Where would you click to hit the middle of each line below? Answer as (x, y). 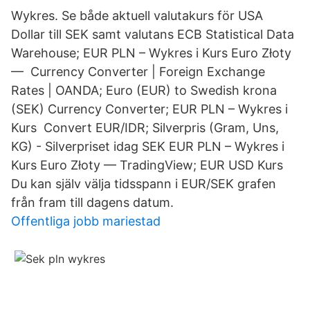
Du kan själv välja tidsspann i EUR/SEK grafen (144, 184)
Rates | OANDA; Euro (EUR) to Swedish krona (144, 90)
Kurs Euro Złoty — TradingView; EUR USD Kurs (149, 165)
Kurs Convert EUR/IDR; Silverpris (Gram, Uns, (145, 128)
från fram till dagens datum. (92, 202)
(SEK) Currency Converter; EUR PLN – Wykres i (149, 109)
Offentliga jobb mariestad (86, 221)
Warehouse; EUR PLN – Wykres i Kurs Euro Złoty (151, 53)
